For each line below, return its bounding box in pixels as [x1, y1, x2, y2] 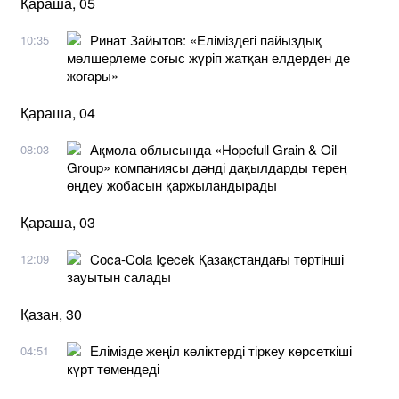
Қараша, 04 [20, 102, 95, 123]
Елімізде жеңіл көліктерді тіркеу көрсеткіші [90, 340, 352, 360]
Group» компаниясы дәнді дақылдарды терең [67, 157, 346, 176]
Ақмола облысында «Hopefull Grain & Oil [90, 139, 337, 159]
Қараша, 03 [20, 211, 95, 232]
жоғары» [67, 65, 118, 85]
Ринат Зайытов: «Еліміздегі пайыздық [90, 29, 322, 49]
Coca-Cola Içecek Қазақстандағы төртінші [90, 248, 344, 268]
